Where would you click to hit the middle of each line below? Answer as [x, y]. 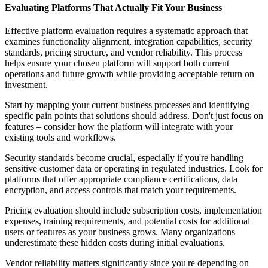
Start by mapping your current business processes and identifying [127, 105]
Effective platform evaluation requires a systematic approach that [126, 31]
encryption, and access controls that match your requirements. [121, 190]
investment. [26, 84]
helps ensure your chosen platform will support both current [117, 63]
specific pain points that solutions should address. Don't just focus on [134, 115]
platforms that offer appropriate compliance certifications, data [121, 179]
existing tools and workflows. [60, 137]
